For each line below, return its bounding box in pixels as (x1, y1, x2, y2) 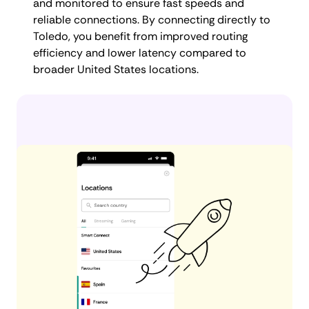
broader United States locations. (33, 61, 199, 77)
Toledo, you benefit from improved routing (33, 28, 248, 43)
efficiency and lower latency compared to (33, 45, 246, 60)
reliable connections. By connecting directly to (33, 12, 270, 27)
